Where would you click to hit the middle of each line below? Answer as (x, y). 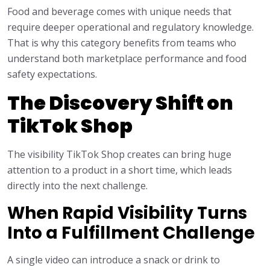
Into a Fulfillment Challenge (131, 233)
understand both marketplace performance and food (127, 59)
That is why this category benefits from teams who (122, 43)
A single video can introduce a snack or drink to (114, 260)
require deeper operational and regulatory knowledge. (130, 27)
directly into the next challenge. (77, 186)
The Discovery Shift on (120, 103)
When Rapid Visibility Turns (127, 213)
